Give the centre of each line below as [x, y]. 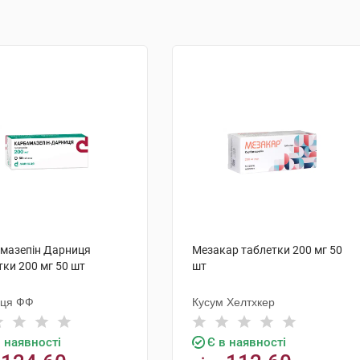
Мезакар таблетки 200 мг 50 [267, 250]
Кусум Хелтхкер [233, 302]
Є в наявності [247, 342]
